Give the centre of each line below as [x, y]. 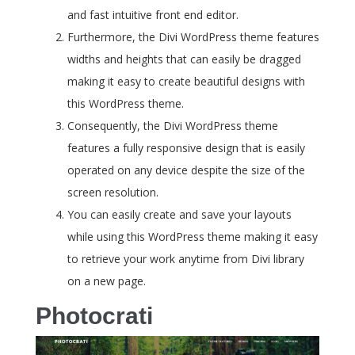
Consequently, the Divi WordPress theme [173, 126]
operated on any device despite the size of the [186, 170]
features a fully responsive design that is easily [186, 148]
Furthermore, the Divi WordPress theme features [193, 37]
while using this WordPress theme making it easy [193, 237]
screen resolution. [113, 192]
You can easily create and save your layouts [179, 214]
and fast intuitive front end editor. [153, 15]
